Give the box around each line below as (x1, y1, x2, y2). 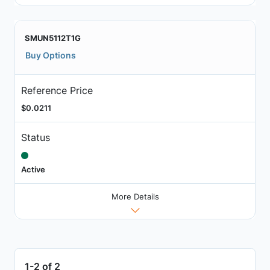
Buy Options (25, 50, 76, 61)
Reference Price (20, 84, 93, 96)
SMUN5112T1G (25, 33, 81, 43)
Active (20, 165, 45, 175)
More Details (111, 191, 159, 201)
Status (20, 131, 50, 144)
